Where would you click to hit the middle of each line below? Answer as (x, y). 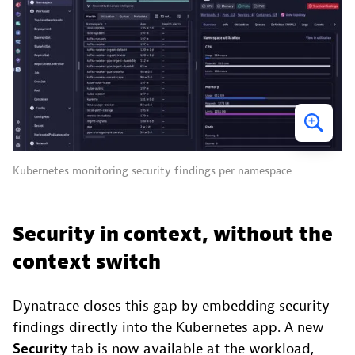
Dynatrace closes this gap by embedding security (171, 306)
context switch (87, 262)
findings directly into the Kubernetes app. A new (168, 327)
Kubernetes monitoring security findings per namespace (152, 171)
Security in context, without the (173, 234)
